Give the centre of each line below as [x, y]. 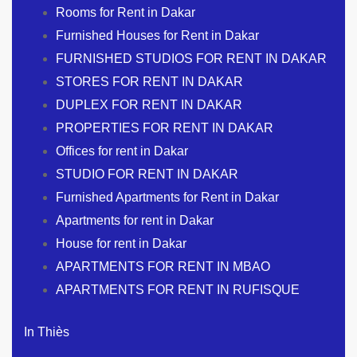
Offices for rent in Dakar [122, 151]
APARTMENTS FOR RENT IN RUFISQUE [178, 289]
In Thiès [47, 331]
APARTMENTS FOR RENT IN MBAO [163, 266]
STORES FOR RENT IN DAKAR [149, 81]
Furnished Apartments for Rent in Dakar [167, 197]
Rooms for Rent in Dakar [126, 12]
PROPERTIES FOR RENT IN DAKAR [165, 127]
